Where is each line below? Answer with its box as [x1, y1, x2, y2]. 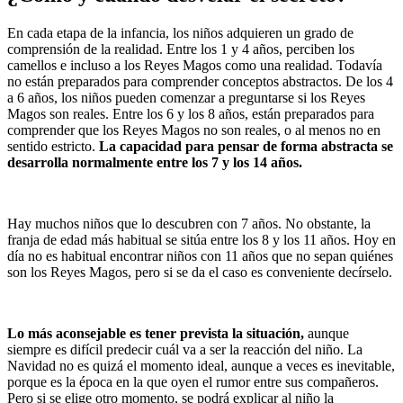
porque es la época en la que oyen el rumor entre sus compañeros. [7, 373, 379, 390]
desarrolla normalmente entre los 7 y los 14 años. [7, 154, 302, 170]
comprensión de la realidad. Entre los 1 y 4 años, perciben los [7, 40, 354, 57]
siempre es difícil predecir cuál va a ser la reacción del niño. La [7, 341, 363, 357]
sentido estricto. [7, 138, 99, 154]
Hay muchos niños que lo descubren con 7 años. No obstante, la [7, 215, 371, 231]
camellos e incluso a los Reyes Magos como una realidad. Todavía [7, 57, 382, 73]
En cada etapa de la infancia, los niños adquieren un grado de [7, 24, 354, 40]
